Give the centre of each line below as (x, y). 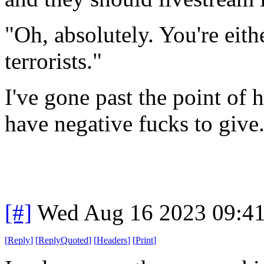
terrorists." (53, 61)
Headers (112, 240)
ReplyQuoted (63, 240)
